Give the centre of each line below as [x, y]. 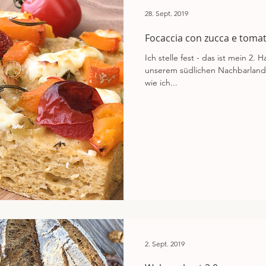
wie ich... [161, 82]
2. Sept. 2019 [165, 243]
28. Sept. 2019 [167, 13]
